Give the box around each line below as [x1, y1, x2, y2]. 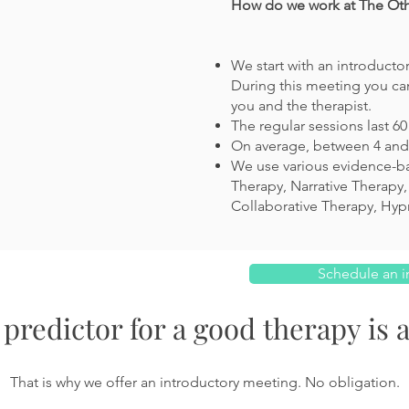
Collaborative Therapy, [231, 197, 381, 215]
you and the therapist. [231, 97, 372, 114]
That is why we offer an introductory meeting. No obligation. [9, 373, 400, 391]
